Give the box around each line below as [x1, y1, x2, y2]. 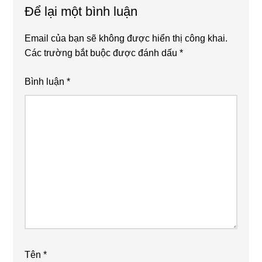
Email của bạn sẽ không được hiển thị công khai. [25, 33, 228, 43]
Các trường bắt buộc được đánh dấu [25, 47, 180, 58]
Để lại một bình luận [25, 4, 138, 19]
